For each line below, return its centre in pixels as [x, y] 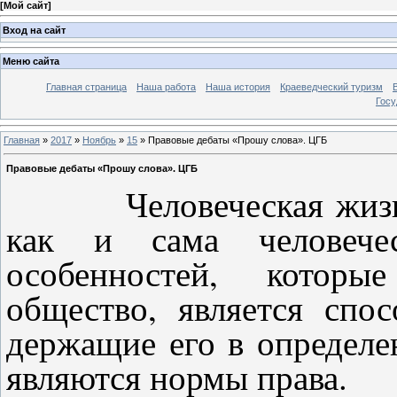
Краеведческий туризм [331, 87]
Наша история [238, 87]
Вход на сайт [34, 30]
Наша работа [166, 87]
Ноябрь [99, 140]
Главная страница [86, 87]
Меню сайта [31, 62]
